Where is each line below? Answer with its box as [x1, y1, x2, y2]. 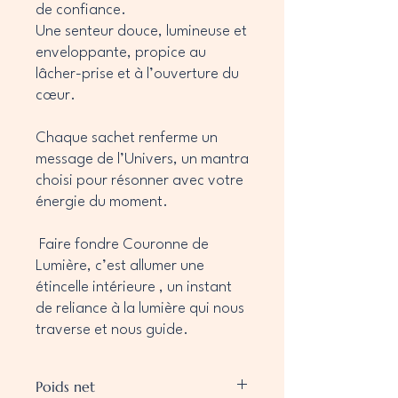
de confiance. [36, 2, 126, 18]
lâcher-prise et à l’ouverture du [36, 66, 239, 82]
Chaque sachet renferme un [36, 130, 218, 146]
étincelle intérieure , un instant [36, 279, 232, 295]
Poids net [36, 377, 95, 395]
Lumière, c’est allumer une [36, 258, 204, 274]
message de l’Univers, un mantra [36, 151, 249, 167]
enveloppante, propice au [36, 44, 206, 60]
